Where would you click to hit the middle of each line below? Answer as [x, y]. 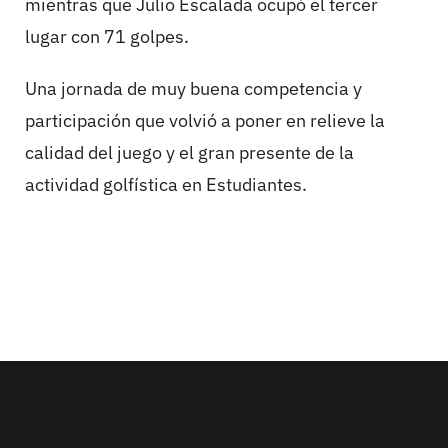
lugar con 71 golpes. [107, 37]
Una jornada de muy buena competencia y [193, 89]
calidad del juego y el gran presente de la [189, 153]
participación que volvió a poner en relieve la [205, 121]
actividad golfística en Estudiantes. [166, 185]
